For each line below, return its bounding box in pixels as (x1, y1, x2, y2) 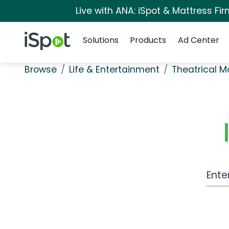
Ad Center (177, 34, 219, 46)
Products (130, 34, 167, 46)
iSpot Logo (24, 31, 65, 43)
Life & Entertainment (69, 63, 159, 76)
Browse (25, 63, 57, 76)
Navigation (78, 21, 121, 33)
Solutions (83, 34, 119, 46)
